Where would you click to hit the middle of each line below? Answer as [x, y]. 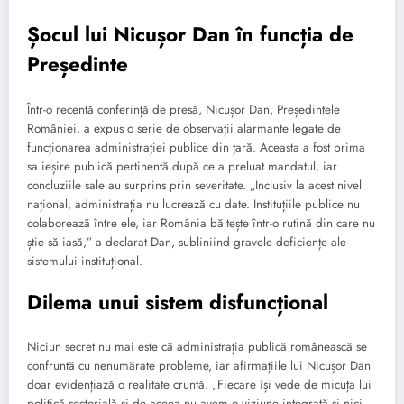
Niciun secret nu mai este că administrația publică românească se [197, 347]
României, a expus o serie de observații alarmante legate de [184, 128]
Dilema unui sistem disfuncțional [178, 302]
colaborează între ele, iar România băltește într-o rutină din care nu [201, 223]
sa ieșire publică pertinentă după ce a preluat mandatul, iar [182, 166]
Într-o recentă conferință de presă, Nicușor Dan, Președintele [184, 109]
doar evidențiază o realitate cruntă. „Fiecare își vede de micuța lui [199, 385]
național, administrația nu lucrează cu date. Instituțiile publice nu [193, 204]
